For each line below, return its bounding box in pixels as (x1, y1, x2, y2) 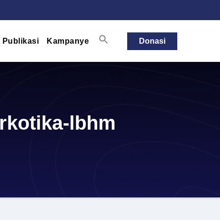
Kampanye (47, 36, 89, 45)
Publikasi (2, 36, 39, 45)
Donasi (139, 36, 165, 45)
